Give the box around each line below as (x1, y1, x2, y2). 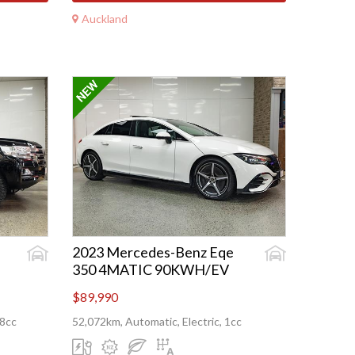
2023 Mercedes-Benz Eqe (72, 243, 234, 261)
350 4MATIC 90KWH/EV (72, 261, 229, 279)
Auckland (82, 11, 128, 25)
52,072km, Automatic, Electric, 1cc (72, 315, 242, 329)
